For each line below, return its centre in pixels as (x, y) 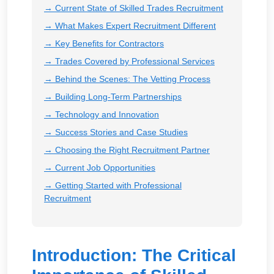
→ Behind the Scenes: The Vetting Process (127, 79)
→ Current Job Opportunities (100, 167)
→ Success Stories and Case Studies (116, 132)
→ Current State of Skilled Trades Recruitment (134, 8)
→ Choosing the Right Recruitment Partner (127, 150)
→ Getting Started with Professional (113, 185)
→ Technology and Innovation (102, 114)
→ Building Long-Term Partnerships (113, 96)
